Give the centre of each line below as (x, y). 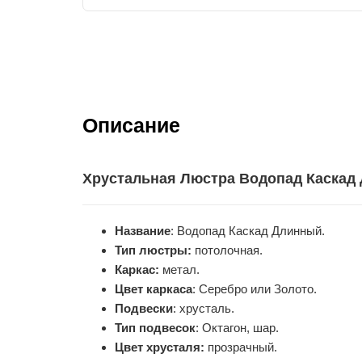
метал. (179, 269)
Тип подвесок (155, 327)
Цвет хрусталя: (160, 347)
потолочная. (229, 250)
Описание (131, 125)
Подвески (144, 308)
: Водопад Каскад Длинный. (248, 230)
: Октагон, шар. (237, 327)
